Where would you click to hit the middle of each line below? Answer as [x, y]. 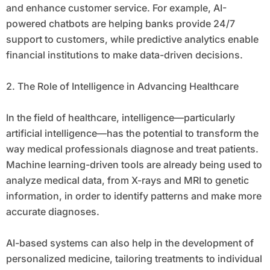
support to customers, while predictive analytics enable [132, 39]
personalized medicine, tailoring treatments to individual [134, 259]
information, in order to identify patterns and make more [133, 196]
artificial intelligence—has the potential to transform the [132, 133]
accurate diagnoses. [52, 212]
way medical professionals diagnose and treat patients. [132, 149]
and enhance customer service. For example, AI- [116, 8]
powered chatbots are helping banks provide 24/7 [120, 24]
